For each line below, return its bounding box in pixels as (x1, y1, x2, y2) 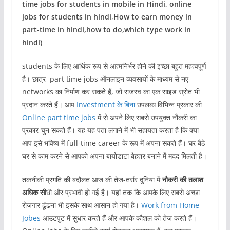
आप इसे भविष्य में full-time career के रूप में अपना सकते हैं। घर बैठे (22, 138, 205, 148)
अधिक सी (22, 187, 46, 197)
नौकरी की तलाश (162, 174, 203, 184)
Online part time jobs (22, 112, 95, 122)
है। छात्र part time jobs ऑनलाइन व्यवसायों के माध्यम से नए (22, 73, 188, 84)
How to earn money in (113, 11, 192, 22)
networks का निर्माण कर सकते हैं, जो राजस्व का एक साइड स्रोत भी (22, 86, 200, 97)
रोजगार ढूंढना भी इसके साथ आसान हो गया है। (22, 200, 141, 210)
